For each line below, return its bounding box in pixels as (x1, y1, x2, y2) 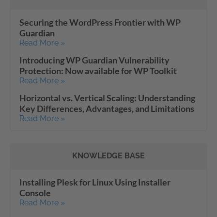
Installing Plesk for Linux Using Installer (19, 177, 170, 187)
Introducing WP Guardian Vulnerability (19, 55, 170, 65)
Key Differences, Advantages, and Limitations (19, 103, 194, 114)
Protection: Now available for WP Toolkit (19, 65, 177, 76)
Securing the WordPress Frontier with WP (19, 17, 181, 28)
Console (19, 187, 51, 198)
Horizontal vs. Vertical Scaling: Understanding (19, 93, 195, 103)
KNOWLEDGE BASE (72, 151, 145, 160)
